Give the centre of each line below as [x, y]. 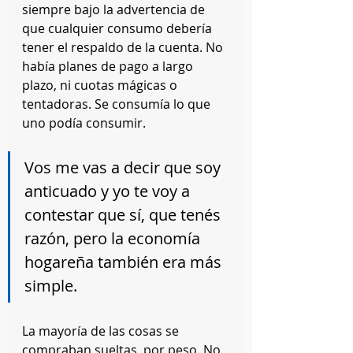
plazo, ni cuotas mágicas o [101, 85]
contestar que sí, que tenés [124, 215]
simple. [51, 286]
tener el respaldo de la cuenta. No [124, 47]
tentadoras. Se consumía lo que [118, 104]
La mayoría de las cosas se [102, 331]
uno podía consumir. [84, 123]
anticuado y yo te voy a [109, 191]
